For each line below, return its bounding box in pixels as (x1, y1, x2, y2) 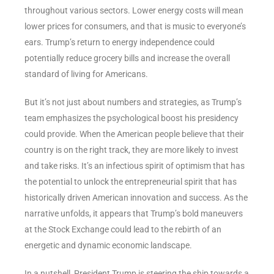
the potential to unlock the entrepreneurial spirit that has (24, 176, 237, 187)
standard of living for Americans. (24, 68, 148, 79)
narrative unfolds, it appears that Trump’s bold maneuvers (24, 208, 243, 218)
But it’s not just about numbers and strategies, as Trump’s (24, 97, 242, 107)
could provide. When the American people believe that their (24, 128, 244, 139)
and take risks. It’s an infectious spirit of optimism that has (24, 160, 245, 171)
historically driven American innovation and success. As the (24, 192, 248, 202)
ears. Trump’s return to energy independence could (24, 37, 215, 47)
